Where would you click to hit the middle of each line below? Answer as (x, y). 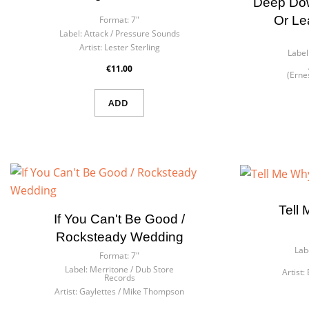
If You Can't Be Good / (120, 219)
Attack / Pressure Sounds (132, 33)
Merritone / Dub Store (132, 269)
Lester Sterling (132, 47)
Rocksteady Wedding (119, 237)
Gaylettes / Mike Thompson (132, 291)
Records (119, 278)
